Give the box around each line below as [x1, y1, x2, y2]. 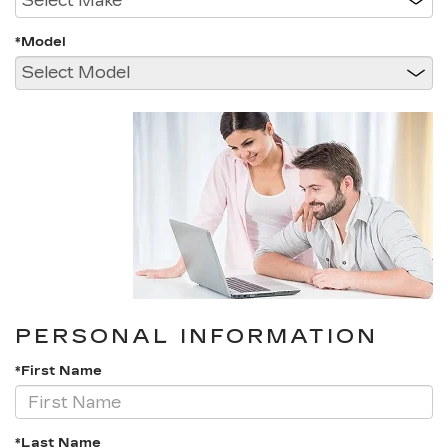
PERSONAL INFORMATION [15, 324, 378, 348]
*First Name [15, 363, 102, 379]
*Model [15, 34, 66, 50]
